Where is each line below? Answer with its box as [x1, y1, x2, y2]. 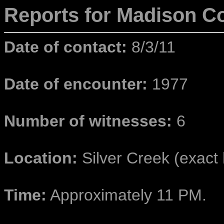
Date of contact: [4, 38, 127, 56]
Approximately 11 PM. [46, 186, 206, 204]
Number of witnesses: [4, 112, 172, 130]
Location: [4, 149, 77, 167]
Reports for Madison [4, 4, 196, 26]
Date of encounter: [4, 75, 152, 93]
